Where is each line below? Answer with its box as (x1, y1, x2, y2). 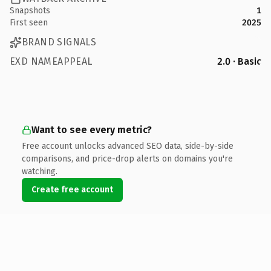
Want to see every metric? (31, 123, 152, 135)
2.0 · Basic (217, 55, 261, 67)
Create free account (31, 184, 113, 195)
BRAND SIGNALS (22, 36, 97, 48)
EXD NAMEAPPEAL (10, 55, 93, 67)
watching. (22, 166, 57, 177)
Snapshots (10, 5, 50, 16)
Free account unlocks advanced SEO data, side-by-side (22, 140, 233, 151)
